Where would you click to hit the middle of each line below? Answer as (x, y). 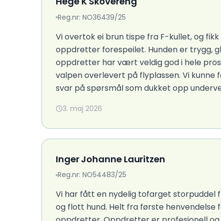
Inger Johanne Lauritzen (110, 159)
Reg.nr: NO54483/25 (92, 175)
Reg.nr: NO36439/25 (92, 17)
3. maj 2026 (82, 108)
